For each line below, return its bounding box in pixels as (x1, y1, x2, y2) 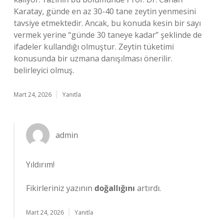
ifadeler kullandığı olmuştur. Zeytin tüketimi (14, 41, 174, 52)
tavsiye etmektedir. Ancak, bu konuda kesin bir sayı (14, 18, 201, 28)
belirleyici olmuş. (14, 65, 74, 76)
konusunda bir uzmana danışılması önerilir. (14, 53, 172, 64)
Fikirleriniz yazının (26, 183, 94, 193)
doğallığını (94, 183, 135, 193)
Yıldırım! (26, 159, 55, 170)
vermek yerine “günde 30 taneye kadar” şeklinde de (14, 29, 202, 40)
